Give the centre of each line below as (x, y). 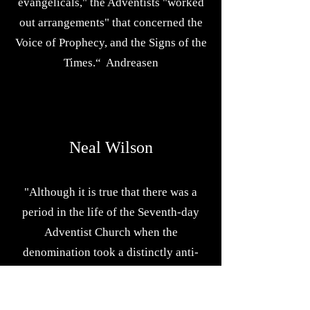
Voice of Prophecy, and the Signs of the (111, 43)
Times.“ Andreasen (111, 63)
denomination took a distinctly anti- (111, 252)
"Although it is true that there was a (111, 192)
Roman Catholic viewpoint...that (111, 272)
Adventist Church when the (111, 232)
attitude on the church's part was (111, 292)
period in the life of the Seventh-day (111, 212)
